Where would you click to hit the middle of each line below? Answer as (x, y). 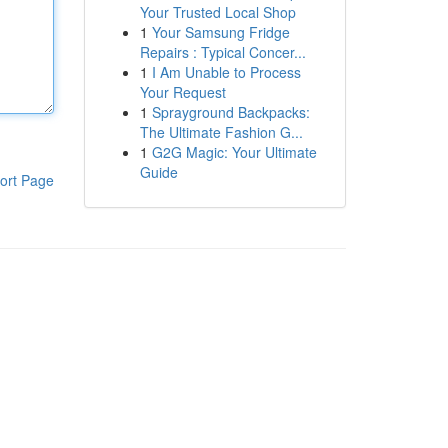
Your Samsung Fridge (220, 32)
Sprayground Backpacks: (230, 112)
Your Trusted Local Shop (217, 12)
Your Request (182, 92)
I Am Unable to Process (226, 72)
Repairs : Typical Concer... (222, 52)
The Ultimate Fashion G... (221, 132)
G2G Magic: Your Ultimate (234, 152)
